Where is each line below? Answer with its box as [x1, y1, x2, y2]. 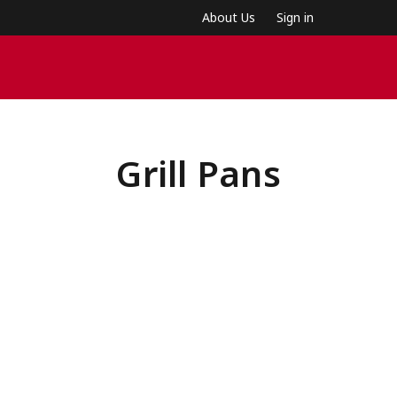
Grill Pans [116, 149, 281, 198]
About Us [202, 9, 255, 26]
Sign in [276, 9, 314, 26]
